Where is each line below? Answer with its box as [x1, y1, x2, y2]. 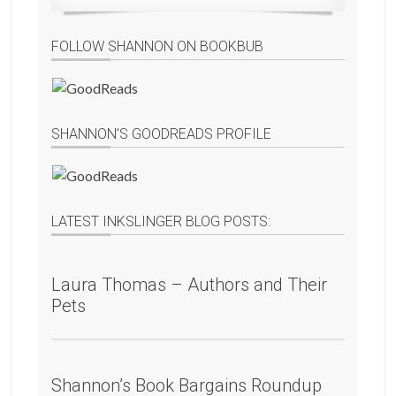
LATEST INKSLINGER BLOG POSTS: [51, 213, 271, 231]
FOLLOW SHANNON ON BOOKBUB [51, 38, 264, 56]
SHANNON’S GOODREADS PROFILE [51, 126, 272, 143]
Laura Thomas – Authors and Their [51, 274, 328, 296]
